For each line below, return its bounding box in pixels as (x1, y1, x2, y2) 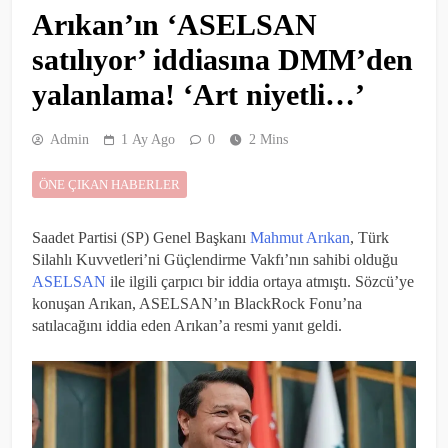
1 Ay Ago (121, 131, 175, 147)
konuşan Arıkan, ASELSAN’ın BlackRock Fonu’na (32, 294, 362, 312)
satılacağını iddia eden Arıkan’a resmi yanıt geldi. (32, 316, 342, 334)
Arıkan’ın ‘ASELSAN (32, 7, 317, 41)
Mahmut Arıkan (250, 228, 350, 246)
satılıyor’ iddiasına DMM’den (32, 42, 413, 76)
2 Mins (249, 131, 288, 147)
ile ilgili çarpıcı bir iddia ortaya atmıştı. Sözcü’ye (106, 272, 414, 290)
